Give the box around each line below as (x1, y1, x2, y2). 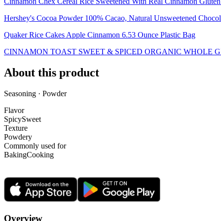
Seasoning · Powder (4, 89, 67, 98)
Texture (4, 124, 28, 133)
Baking (4, 150, 27, 159)
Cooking (27, 150, 54, 159)
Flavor (4, 106, 24, 115)
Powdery (4, 133, 32, 142)
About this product (4, 66, 99, 79)
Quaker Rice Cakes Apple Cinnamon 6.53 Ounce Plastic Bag (4, 31, 195, 39)
